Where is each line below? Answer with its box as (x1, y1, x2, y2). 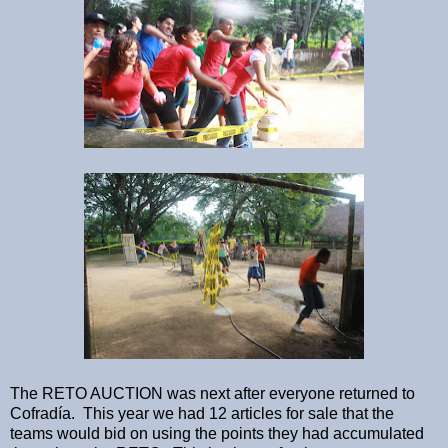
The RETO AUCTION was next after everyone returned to (10, 385, 415, 403)
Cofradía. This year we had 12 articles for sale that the (10, 405, 394, 423)
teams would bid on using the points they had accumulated (10, 425, 424, 443)
